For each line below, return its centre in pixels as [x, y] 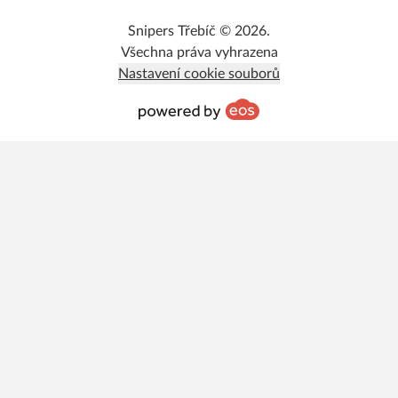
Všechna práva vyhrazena [199, 52]
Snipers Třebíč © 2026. [199, 31]
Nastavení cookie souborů [199, 74]
